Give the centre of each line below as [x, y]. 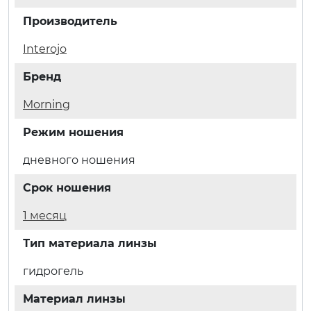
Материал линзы [74, 299]
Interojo [45, 49]
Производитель [70, 21]
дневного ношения [79, 160]
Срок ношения [67, 187]
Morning [47, 104]
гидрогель [53, 271]
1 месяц [45, 215]
